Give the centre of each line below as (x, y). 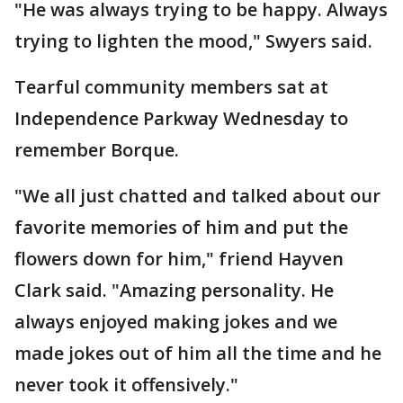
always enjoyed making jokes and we (176, 321)
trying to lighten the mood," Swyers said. (193, 40)
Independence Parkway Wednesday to (181, 118)
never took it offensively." (126, 384)
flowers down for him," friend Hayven (179, 258)
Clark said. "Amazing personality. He (174, 290)
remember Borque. (99, 149)
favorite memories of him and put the (181, 227)
